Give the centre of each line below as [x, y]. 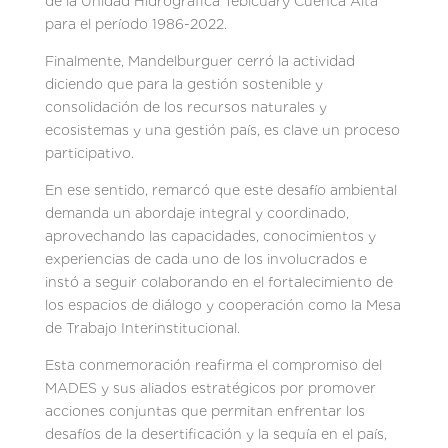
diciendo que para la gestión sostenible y [183, 83]
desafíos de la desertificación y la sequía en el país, [215, 433]
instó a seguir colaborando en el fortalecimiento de [218, 281]
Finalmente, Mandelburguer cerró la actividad [199, 60]
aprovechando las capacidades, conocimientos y [210, 235]
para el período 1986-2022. [135, 23]
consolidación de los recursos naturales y [185, 106]
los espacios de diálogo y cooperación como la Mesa [222, 304]
